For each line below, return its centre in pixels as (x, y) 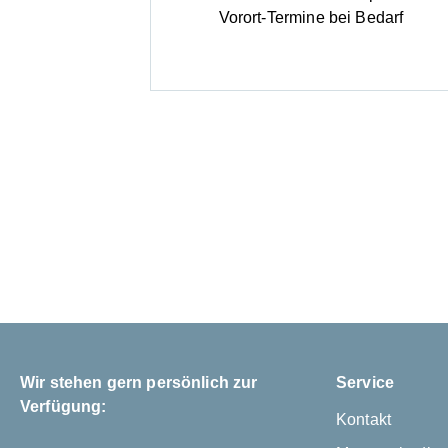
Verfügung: (63, 407)
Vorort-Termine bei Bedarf (311, 18)
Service (365, 383)
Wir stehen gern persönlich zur (139, 383)
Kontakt (364, 420)
